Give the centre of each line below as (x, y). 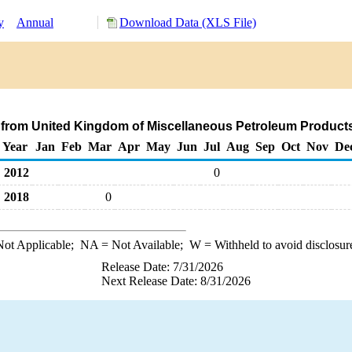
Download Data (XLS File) (188, 22)
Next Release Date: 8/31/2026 (176, 281)
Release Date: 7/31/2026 (162, 267)
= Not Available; (143, 245)
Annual (35, 22)
